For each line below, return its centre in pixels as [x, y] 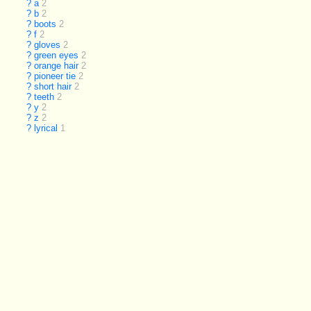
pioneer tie [55, 76]
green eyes [57, 56]
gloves [48, 45]
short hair [53, 87]
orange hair [57, 66]
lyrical [46, 128]
